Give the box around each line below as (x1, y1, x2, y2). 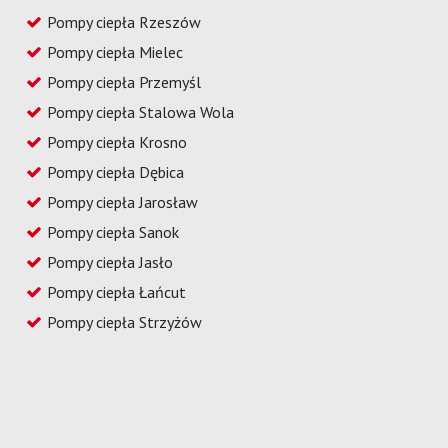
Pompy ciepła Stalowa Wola (47, 101, 235, 122)
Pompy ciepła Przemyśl (47, 71, 202, 92)
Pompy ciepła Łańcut (47, 281, 187, 302)
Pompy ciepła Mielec (47, 41, 184, 62)
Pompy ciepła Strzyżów (47, 311, 203, 332)
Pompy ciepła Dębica (47, 161, 185, 182)
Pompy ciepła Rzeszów (47, 11, 202, 32)
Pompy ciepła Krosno (47, 131, 188, 152)
